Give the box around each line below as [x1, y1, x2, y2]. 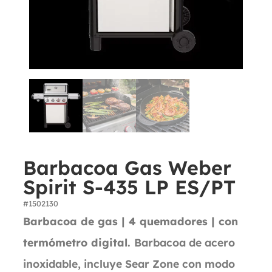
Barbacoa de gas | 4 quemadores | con [23, 214, 238, 228]
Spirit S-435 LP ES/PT [23, 175, 236, 199]
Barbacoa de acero [134, 236, 235, 249]
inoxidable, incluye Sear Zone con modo [23, 257, 235, 270]
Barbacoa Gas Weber [23, 155, 231, 180]
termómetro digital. [23, 236, 134, 249]
